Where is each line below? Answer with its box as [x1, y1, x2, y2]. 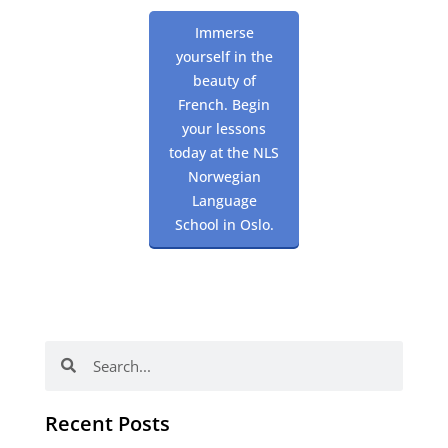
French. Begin [178, 94, 270, 114]
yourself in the [175, 46, 273, 66]
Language [191, 190, 257, 210]
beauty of [192, 70, 256, 90]
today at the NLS [169, 142, 279, 162]
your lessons [182, 118, 266, 138]
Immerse [194, 22, 254, 42]
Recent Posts [44, 409, 170, 437]
